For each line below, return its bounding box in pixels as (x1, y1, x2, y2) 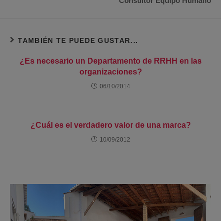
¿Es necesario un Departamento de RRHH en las (19, 56, 202, 65)
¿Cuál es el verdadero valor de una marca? (30, 120, 191, 129)
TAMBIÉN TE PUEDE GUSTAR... (18, 36, 139, 44)
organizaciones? (79, 67, 142, 76)
